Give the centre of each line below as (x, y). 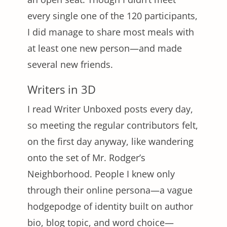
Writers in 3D (62, 89)
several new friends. (70, 65)
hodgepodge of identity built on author (110, 206)
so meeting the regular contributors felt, (113, 125)
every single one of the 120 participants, (112, 16)
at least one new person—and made (105, 48)
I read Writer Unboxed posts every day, (110, 109)
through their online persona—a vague (110, 190)
